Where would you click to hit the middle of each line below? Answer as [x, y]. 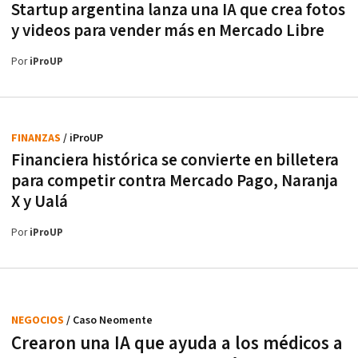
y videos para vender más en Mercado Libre [168, 30]
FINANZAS [37, 138]
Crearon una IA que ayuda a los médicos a [177, 343]
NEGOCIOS [39, 320]
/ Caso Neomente [109, 320]
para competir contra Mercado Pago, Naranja [175, 181]
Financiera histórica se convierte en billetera [175, 160]
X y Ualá [40, 201]
